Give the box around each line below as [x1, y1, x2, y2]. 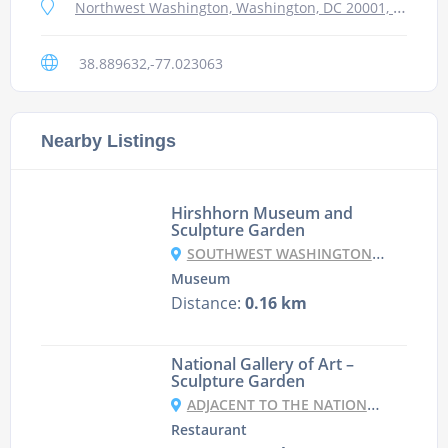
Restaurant [170, 421, 247, 440]
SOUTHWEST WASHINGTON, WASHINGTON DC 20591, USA [186, 244, 372, 264]
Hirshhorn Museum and [170, 202, 353, 225]
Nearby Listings [41, 130, 176, 152]
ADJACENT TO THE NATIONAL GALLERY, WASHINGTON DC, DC [186, 395, 367, 415]
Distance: [170, 292, 245, 315]
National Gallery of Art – [170, 353, 354, 376]
